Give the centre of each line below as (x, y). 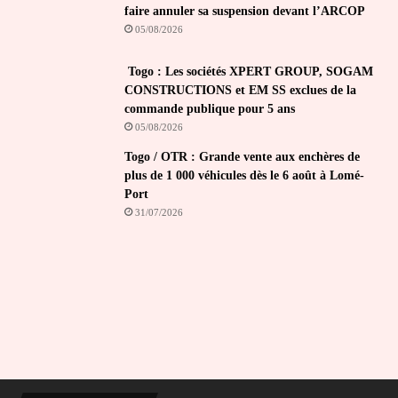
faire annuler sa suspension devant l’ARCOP (245, 11)
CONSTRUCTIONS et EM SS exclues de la (240, 90)
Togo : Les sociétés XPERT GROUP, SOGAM (249, 71)
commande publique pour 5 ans (210, 108)
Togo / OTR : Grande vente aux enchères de (242, 156)
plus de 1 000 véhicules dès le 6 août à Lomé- (244, 175)
